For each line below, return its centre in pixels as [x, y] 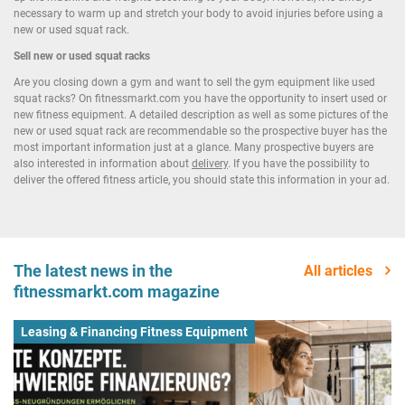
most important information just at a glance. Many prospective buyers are [193, 148]
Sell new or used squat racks [82, 57]
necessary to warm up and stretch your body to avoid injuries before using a [198, 13]
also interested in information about [103, 164]
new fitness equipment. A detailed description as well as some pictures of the [201, 115]
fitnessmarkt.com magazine [117, 291]
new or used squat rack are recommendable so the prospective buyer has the [200, 132]
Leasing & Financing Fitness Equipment [134, 331]
